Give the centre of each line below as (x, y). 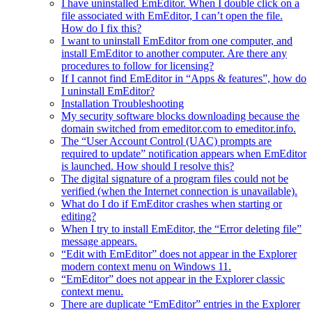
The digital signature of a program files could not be (175, 179)
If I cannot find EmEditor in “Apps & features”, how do (184, 79)
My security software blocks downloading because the (180, 116)
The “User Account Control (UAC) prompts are (166, 141)
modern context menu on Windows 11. (146, 267)
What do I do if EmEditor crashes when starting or (172, 204)
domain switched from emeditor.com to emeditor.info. (179, 129)
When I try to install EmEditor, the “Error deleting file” (181, 229)
